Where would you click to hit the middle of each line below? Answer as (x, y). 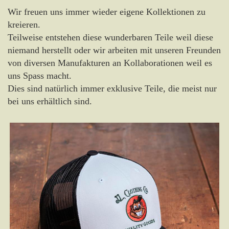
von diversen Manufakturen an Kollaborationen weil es (110, 63)
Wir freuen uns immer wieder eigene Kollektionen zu (107, 12)
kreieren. (24, 24)
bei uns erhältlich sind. (50, 101)
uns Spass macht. (40, 75)
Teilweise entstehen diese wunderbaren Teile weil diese (110, 37)
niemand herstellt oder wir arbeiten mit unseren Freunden (114, 50)
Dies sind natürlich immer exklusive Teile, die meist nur (112, 88)
